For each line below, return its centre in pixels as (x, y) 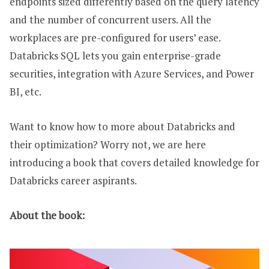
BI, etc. (26, 91)
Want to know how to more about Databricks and (122, 126)
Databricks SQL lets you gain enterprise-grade (115, 55)
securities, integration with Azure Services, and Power (132, 73)
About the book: (47, 215)
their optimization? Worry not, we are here (108, 144)
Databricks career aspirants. (73, 180)
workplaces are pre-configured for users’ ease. (115, 37)
